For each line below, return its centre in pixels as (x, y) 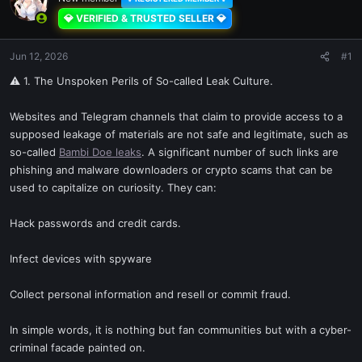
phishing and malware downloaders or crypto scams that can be (171, 170)
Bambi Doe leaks (100, 152)
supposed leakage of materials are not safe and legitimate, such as (179, 134)
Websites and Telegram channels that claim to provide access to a (176, 116)
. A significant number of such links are (240, 152)
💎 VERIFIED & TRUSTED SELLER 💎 (145, 18)
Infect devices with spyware (81, 259)
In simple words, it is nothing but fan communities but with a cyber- (181, 330)
